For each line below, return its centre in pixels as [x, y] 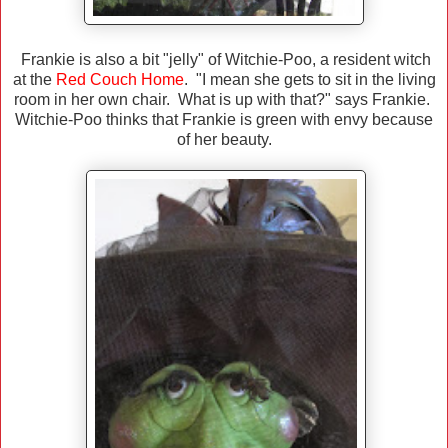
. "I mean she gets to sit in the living [309, 80]
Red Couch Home [119, 80]
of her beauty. [224, 140]
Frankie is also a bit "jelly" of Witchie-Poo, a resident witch [224, 60]
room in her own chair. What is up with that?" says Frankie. [224, 100]
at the [34, 80]
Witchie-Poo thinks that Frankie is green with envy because [224, 120]
